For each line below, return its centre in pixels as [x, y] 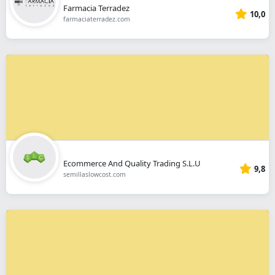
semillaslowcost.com [94, 174]
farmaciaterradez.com [96, 19]
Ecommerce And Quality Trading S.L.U [132, 163]
